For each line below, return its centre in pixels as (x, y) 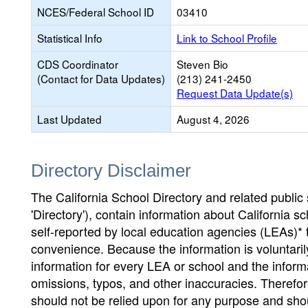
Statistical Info (70, 38)
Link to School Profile (227, 38)
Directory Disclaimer (111, 170)
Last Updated (69, 119)
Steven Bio (202, 64)
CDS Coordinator (78, 64)
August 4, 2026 (213, 119)
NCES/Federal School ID (96, 12)
